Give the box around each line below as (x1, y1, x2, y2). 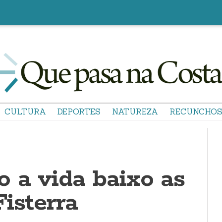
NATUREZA (112, 107, 158, 116)
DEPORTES (57, 107, 101, 116)
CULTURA (4, 107, 46, 116)
